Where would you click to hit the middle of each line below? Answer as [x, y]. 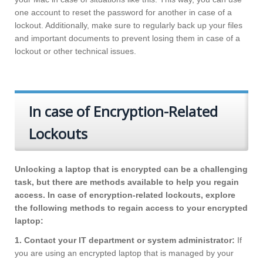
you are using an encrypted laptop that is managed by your [124, 253]
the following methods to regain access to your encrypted [131, 208]
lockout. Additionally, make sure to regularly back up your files [129, 26]
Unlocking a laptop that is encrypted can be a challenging [131, 169]
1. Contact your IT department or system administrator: [125, 240]
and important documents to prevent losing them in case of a [127, 38]
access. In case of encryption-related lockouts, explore [125, 195]
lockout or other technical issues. [75, 51]
